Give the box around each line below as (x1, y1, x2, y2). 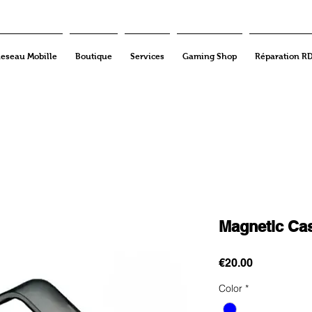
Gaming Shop (182, 52, 237, 61)
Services (130, 52, 164, 61)
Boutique (75, 52, 112, 61)
